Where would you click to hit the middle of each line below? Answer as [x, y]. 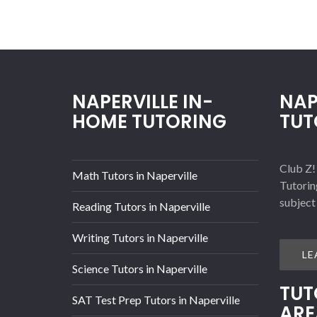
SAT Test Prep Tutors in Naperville [156, 300]
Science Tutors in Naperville [140, 269]
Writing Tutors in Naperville [140, 238]
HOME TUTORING [149, 122]
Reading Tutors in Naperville [141, 207]
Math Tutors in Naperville [135, 175]
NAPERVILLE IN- [143, 102]
